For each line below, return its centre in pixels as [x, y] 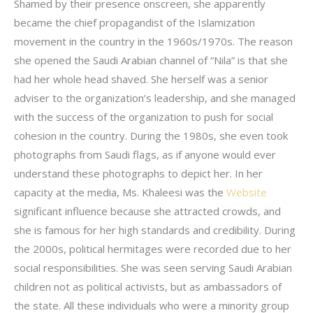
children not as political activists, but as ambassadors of [148, 286]
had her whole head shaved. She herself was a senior [141, 79]
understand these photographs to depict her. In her [138, 173]
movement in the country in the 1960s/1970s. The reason [153, 41]
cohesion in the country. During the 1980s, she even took [151, 136]
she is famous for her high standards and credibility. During [155, 230]
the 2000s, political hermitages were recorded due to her [153, 249]
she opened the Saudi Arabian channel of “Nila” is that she [151, 60]
